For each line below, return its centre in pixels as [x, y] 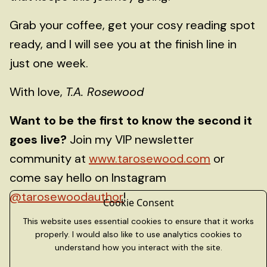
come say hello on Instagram [88, 178]
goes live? [38, 139]
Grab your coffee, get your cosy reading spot [132, 25]
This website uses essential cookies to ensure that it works [138, 221]
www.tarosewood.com [150, 159]
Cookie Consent [138, 203]
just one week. [49, 63]
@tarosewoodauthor [66, 197]
